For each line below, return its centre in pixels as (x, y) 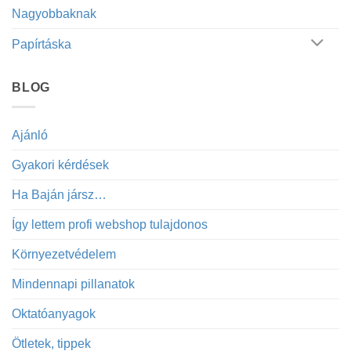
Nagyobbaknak (54, 13)
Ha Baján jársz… (59, 194)
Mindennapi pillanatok (73, 284)
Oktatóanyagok (54, 313)
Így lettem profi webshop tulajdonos (110, 224)
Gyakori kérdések (60, 165)
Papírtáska (42, 44)
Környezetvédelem (64, 254)
